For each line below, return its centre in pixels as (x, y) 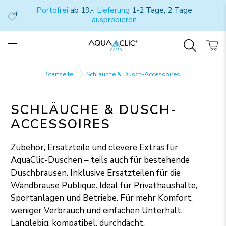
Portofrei (52, 10)
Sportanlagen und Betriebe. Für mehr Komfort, (102, 198)
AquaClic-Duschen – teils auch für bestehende (100, 160)
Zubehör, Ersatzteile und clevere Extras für (95, 147)
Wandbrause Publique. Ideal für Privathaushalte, (104, 185)
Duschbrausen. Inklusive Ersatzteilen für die (96, 173)
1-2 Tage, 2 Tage (161, 10)
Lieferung (114, 10)
